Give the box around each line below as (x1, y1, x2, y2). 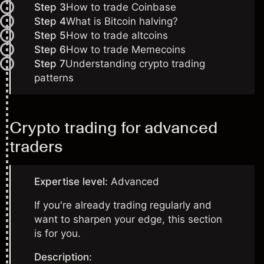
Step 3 (34, 1, 66, 13)
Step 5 (34, 29, 66, 41)
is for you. (34, 227, 81, 239)
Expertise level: (34, 176, 111, 187)
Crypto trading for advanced (9, 117, 217, 137)
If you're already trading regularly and (34, 199, 212, 211)
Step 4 (34, 15, 66, 27)
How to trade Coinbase (66, 1, 176, 13)
